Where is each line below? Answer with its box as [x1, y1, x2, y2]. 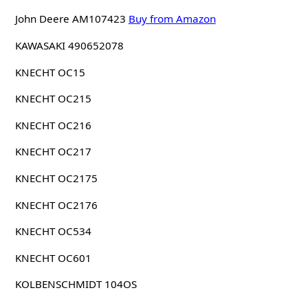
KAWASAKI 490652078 [14, 38, 124, 53]
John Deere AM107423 [14, 12, 126, 26]
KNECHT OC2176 [14, 197, 98, 212]
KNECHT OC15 [14, 65, 85, 79]
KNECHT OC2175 [14, 171, 98, 186]
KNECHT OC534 [14, 224, 91, 239]
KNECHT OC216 [14, 118, 91, 132]
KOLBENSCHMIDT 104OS [14, 277, 137, 291]
